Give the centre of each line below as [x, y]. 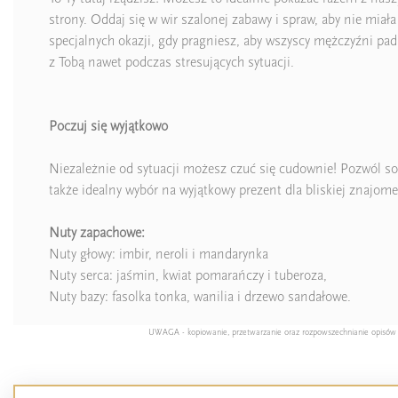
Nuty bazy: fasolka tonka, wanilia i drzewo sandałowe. [200, 296]
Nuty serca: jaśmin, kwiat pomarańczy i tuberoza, [188, 275]
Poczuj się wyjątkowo [108, 126]
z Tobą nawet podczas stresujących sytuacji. [171, 62]
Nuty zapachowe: [97, 232]
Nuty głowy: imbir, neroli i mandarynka [159, 254]
